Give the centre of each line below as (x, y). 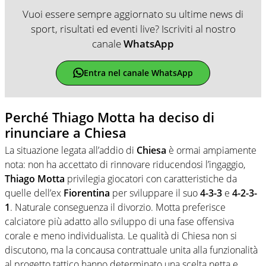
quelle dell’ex (34, 193)
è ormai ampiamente (211, 151)
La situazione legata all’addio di (71, 151)
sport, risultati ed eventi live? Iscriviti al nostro (133, 28)
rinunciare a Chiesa (66, 132)
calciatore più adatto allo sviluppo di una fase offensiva (119, 222)
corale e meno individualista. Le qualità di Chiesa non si (121, 236)
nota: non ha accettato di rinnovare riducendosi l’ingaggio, (125, 165)
